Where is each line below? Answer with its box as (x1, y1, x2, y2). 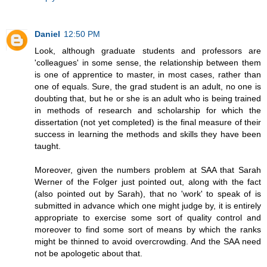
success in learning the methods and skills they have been (35, 129, 261, 139)
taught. (35, 141, 61, 151)
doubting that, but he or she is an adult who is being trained (35, 93, 261, 103)
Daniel (35, 29, 60, 39)
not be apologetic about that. (35, 248, 142, 258)
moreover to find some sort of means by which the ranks (35, 224, 261, 234)
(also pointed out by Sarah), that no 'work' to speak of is (35, 188, 261, 198)
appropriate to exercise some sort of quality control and (35, 212, 261, 222)
